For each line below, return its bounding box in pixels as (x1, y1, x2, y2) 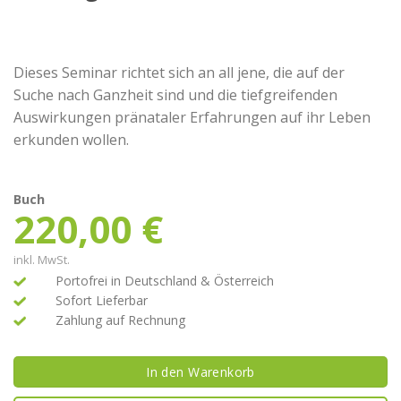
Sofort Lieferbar (55, 291, 148, 309)
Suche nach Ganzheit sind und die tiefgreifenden (13, 84, 337, 105)
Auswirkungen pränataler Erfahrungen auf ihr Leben (13, 107, 371, 127)
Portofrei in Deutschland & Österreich (55, 271, 274, 289)
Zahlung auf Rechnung (55, 311, 185, 328)
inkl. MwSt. (13, 251, 70, 268)
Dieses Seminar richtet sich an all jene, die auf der (13, 62, 345, 82)
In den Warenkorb (146, 363, 255, 380)
